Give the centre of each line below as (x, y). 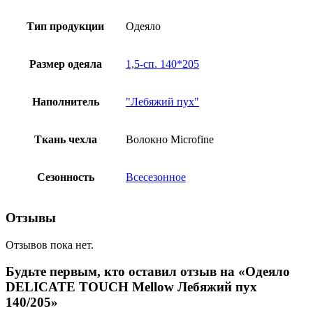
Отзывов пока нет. (50, 245)
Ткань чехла (65, 140)
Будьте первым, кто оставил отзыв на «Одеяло (148, 272)
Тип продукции (65, 27)
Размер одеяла (65, 64)
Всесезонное (156, 177)
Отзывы (31, 217)
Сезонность (65, 177)
